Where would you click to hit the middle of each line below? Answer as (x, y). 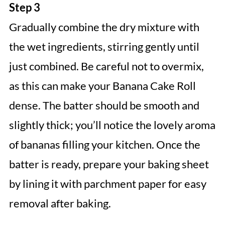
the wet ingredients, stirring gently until (104, 47)
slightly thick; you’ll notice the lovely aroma (112, 125)
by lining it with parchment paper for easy (107, 184)
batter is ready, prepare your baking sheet (109, 164)
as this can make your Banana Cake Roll (102, 86)
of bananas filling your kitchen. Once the (104, 145)
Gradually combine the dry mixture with (104, 27)
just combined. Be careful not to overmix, (106, 66)
